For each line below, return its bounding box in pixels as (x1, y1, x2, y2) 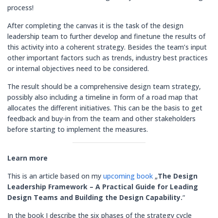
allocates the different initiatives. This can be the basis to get (7, 103, 202, 112)
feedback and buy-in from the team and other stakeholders (7, 114, 196, 123)
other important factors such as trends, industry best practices (7, 53, 208, 62)
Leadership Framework (7, 182, 88, 191)
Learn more (7, 153, 48, 163)
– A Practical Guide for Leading (90, 182, 198, 191)
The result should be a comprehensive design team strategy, (7, 82, 201, 91)
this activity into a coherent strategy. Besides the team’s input (7, 42, 207, 52)
